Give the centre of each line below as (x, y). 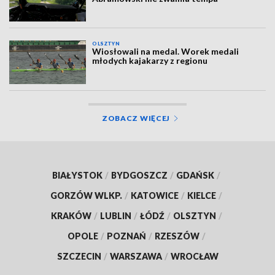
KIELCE (202, 195)
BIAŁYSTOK (77, 175)
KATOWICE (155, 195)
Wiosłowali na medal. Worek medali (166, 52)
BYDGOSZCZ (139, 175)
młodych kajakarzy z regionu (150, 61)
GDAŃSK (195, 175)
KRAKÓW (71, 215)
